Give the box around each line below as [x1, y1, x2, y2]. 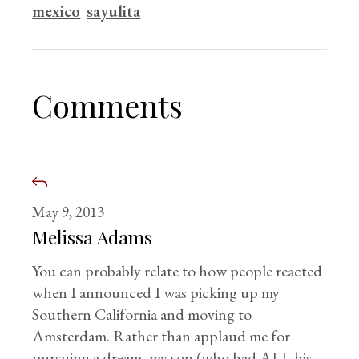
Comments [32, 85, 184, 126]
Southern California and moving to [32, 304, 252, 325]
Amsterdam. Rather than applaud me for [32, 325, 291, 346]
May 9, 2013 [32, 202, 105, 222]
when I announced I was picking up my [32, 282, 280, 303]
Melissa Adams [32, 224, 153, 249]
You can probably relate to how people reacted [32, 260, 323, 281]
